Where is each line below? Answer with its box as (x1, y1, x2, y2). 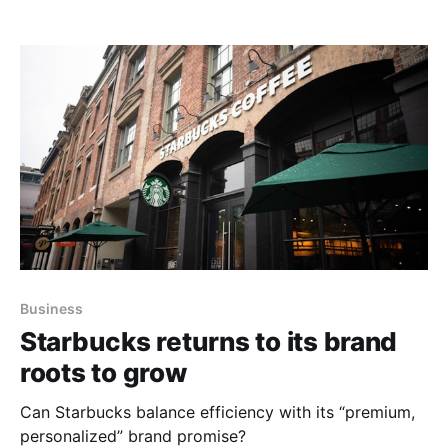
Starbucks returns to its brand (20, 325, 398, 357)
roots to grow (20, 356, 187, 388)
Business (20, 299, 83, 317)
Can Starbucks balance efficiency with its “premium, (20, 401, 415, 422)
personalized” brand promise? (20, 425, 246, 446)
